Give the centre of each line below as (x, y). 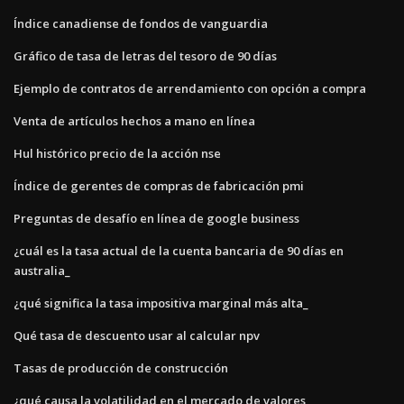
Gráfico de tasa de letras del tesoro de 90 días (145, 55)
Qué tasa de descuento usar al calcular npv (137, 335)
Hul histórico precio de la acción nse (117, 153)
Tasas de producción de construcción (121, 367)
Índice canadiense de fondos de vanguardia (141, 23)
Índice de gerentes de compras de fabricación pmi (159, 185)
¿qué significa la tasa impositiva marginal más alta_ (161, 303)
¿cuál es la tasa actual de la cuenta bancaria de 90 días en (179, 250)
